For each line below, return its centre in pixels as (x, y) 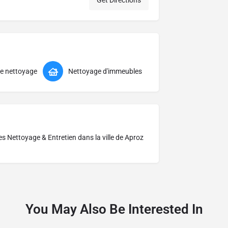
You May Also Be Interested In (114, 209)
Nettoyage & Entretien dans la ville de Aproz (75, 138)
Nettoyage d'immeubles (105, 72)
